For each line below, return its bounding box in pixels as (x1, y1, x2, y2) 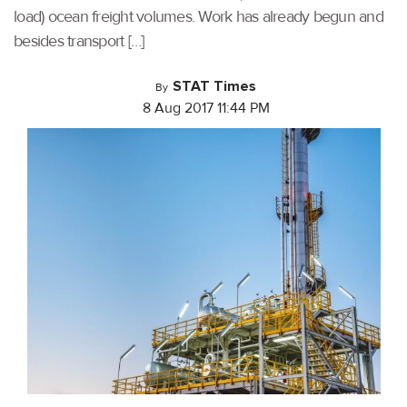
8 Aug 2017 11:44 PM (142, 99, 270, 117)
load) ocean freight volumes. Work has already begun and (14, 6, 383, 26)
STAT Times (173, 77, 257, 95)
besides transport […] (14, 31, 144, 51)
